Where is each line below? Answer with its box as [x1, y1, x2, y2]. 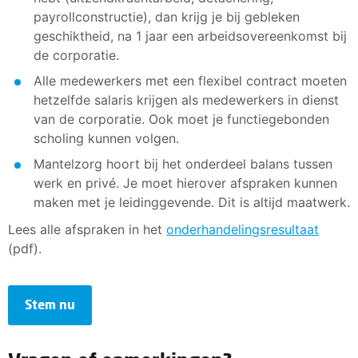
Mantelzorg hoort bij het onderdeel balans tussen [34, 155, 332, 172]
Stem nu [25, 296, 75, 312]
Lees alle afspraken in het [8, 221, 166, 237]
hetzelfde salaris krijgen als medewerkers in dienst [34, 91, 339, 108]
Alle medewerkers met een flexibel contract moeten [34, 72, 347, 89]
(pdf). [8, 240, 42, 257]
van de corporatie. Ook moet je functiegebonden [34, 110, 329, 127]
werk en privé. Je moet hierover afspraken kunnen [34, 174, 337, 191]
